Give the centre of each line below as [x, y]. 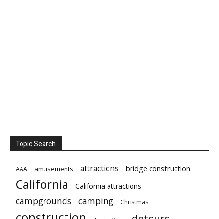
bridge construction [158, 168]
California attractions [108, 186]
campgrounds [44, 201]
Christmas [134, 202]
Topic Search [36, 144]
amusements [54, 169]
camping [96, 201]
